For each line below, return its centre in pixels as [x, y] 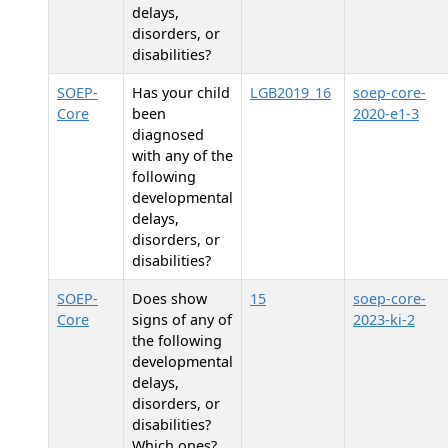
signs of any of [182, 319]
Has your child [181, 92]
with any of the [182, 155]
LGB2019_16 [290, 92]
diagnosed [168, 134]
